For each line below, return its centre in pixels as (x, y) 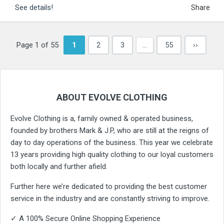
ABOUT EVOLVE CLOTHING (112, 97)
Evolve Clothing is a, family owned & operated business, (102, 118)
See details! (34, 7)
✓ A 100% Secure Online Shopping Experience (85, 218)
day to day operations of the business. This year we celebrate (112, 142)
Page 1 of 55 (37, 45)
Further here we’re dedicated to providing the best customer (109, 186)
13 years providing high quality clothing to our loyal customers (112, 154)
